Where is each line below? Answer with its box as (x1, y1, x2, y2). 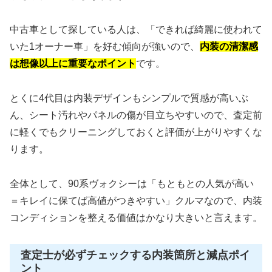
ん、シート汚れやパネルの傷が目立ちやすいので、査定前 (10, 110, 262, 121)
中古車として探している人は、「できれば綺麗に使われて (10, 24, 262, 35)
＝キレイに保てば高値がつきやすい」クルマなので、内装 (10, 195, 262, 206)
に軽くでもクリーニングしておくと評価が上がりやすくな (10, 127, 262, 138)
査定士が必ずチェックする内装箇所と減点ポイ (21, 248, 250, 261)
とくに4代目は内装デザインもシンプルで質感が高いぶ (10, 93, 248, 104)
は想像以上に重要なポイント (10, 58, 136, 69)
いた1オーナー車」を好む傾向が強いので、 (10, 41, 200, 52)
